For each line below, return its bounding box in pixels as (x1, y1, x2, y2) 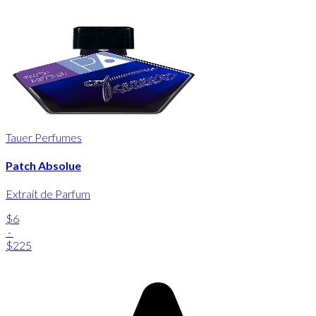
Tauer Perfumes (6, 130, 82, 144)
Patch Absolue (6, 159, 81, 173)
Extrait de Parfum (6, 187, 90, 201)
